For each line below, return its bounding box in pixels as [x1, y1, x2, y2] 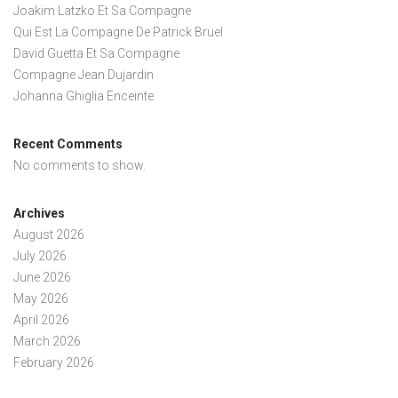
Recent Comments [13, 137, 123, 151]
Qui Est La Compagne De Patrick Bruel [13, 25, 223, 39]
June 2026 [13, 270, 71, 284]
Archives [13, 206, 65, 220]
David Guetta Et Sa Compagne [13, 46, 179, 60]
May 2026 [13, 291, 68, 306]
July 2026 [13, 249, 67, 263]
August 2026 [13, 227, 84, 242]
